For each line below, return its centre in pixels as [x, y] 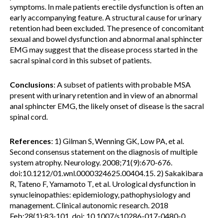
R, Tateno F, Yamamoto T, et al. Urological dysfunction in [103, 184]
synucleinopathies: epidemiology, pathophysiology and [100, 194]
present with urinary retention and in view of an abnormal [104, 95]
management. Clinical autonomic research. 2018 [89, 205]
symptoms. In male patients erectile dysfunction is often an [107, 7]
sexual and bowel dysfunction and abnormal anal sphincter [106, 39]
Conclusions [32, 84]
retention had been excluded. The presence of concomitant [107, 28]
